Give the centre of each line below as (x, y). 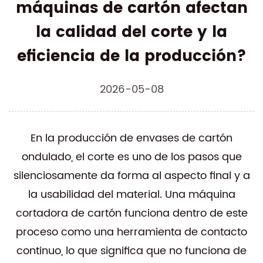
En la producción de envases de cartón (131, 138)
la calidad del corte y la (131, 33)
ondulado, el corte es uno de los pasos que (131, 157)
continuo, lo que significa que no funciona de (131, 251)
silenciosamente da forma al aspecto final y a (131, 176)
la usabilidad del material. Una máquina (131, 195)
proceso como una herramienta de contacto (131, 232)
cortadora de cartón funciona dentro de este (131, 213)
